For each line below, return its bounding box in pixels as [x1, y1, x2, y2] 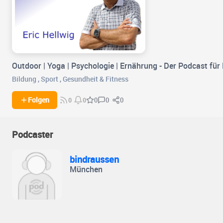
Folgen [28, 96, 49, 105]
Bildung [12, 74, 36, 84]
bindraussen [70, 153, 119, 166]
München [70, 164, 103, 175]
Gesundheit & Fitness [63, 74, 128, 84]
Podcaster [12, 128, 53, 141]
